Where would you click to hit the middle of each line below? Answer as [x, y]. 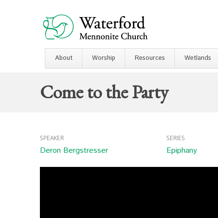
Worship [104, 58]
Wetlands [198, 58]
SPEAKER [52, 138]
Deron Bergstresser [74, 151]
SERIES [175, 138]
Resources [150, 58]
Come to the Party [104, 92]
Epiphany [182, 151]
